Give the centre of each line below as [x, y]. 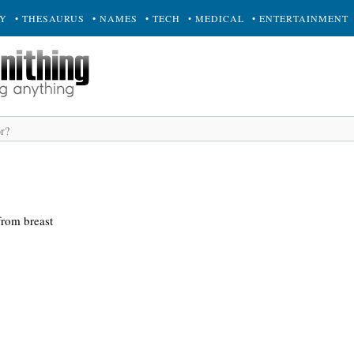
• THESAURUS [50, 18]
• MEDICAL [216, 18]
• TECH [163, 18]
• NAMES [115, 18]
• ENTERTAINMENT [300, 18]
